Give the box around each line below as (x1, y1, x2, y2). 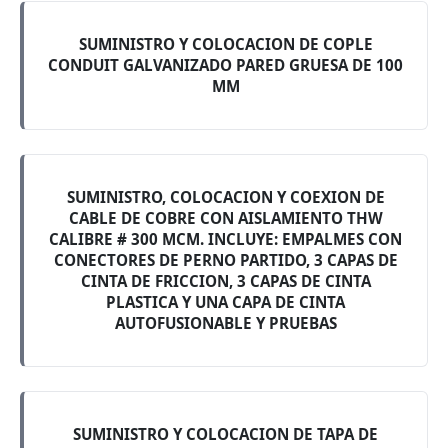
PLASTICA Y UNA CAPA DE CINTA (106, 292, 345, 312)
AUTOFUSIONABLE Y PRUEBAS (114, 313, 337, 333)
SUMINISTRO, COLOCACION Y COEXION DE (66, 187, 385, 207)
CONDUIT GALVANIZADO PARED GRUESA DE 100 (48, 55, 403, 75)
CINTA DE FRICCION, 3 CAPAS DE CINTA (80, 271, 371, 291)
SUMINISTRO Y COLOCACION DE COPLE (78, 34, 373, 54)
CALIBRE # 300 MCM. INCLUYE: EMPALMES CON (49, 229, 402, 249)
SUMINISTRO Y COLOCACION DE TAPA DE (73, 424, 378, 444)
